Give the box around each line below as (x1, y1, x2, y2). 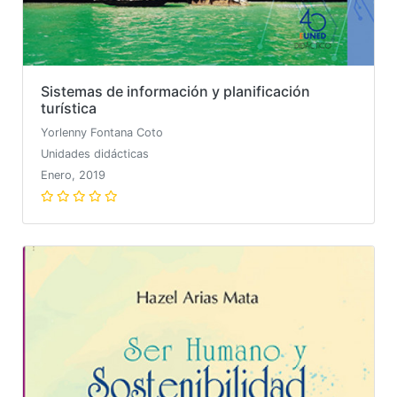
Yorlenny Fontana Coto (41, 125, 163, 139)
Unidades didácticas (41, 146, 149, 160)
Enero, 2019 (41, 167, 105, 182)
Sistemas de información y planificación (41, 82, 310, 100)
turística (41, 98, 97, 117)
